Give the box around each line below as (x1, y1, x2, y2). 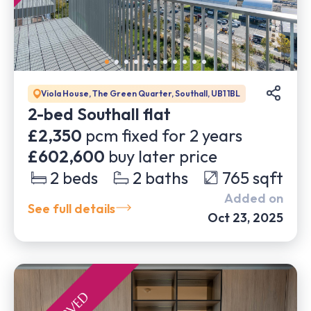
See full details (28, 200, 115, 217)
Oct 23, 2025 (208, 210, 283, 226)
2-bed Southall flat (28, 103, 171, 124)
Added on (224, 190, 283, 206)
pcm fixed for (82, 125, 186, 146)
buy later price (108, 146, 217, 167)
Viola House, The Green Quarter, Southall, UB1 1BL (41, 88, 240, 99)
